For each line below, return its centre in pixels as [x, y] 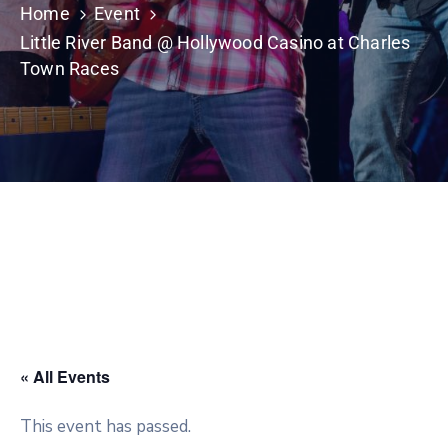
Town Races [69, 68]
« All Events [65, 376]
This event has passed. [105, 426]
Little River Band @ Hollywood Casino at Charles [215, 42]
